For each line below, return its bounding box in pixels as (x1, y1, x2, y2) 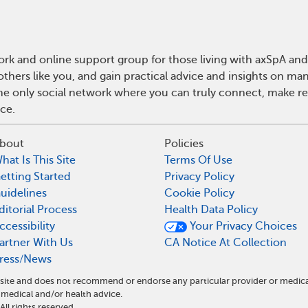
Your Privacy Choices (187, 220, 298, 233)
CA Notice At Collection (164, 236, 287, 250)
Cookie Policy (164, 187, 234, 200)
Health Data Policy (164, 203, 258, 217)
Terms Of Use (164, 154, 232, 167)
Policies (164, 137, 203, 151)
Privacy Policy (164, 170, 234, 184)
